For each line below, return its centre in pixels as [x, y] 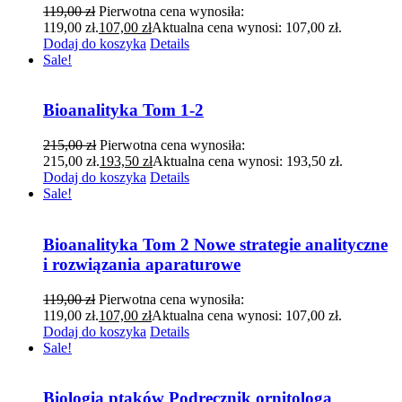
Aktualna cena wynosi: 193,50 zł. [248, 162]
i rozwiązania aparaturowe [142, 264]
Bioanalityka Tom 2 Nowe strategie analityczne [215, 244]
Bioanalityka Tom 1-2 [123, 110]
